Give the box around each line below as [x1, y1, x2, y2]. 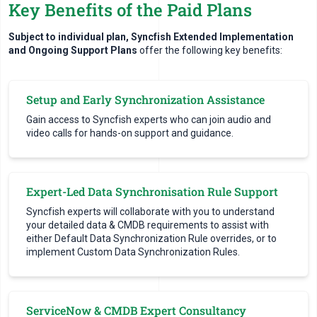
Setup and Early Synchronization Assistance [26, 92, 265, 107]
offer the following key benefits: [137, 45, 282, 56]
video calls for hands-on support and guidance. [26, 127, 234, 139]
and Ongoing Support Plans [8, 45, 137, 56]
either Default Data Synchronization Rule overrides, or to [26, 233, 277, 244]
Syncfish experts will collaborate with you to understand [26, 206, 275, 217]
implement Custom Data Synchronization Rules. [26, 246, 240, 258]
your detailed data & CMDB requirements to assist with [26, 219, 269, 231]
